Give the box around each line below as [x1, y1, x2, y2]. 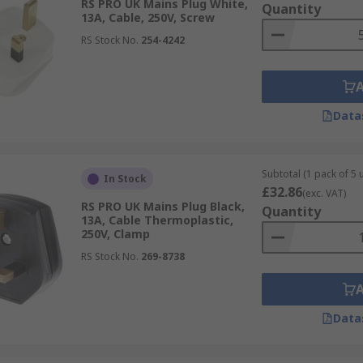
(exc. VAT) [301, 186, 346, 200]
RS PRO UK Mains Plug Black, [80, 199, 245, 214]
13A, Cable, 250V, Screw [80, 10, 215, 25]
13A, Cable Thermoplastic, [80, 212, 233, 228]
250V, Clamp [80, 226, 150, 241]
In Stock [103, 172, 147, 186]
